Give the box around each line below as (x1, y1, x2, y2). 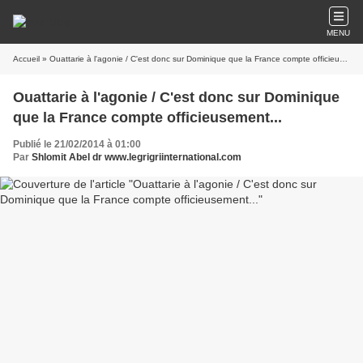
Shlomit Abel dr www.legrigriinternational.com (32, 152, 241, 163)
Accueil (13, 54, 40, 63)
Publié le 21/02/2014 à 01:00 (13, 139, 141, 150)
